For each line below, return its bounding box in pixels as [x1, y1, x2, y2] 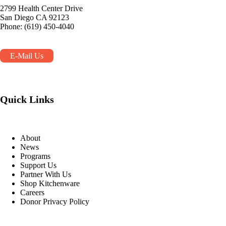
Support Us [20, 160, 56, 169]
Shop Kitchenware [20, 179, 80, 188]
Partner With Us [20, 169, 71, 179]
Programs [20, 151, 50, 160]
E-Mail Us [10, 51, 43, 60]
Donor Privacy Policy [20, 197, 89, 206]
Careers [20, 188, 44, 197]
